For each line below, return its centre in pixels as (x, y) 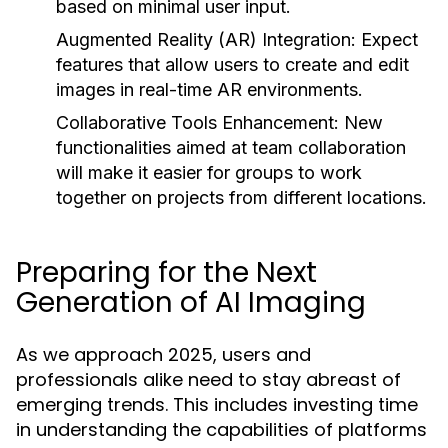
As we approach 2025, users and (163, 354)
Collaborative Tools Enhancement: (197, 122)
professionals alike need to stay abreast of (208, 379)
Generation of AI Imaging (191, 302)
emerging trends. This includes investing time (217, 404)
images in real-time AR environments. (209, 89)
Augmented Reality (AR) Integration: (206, 39)
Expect (387, 39)
